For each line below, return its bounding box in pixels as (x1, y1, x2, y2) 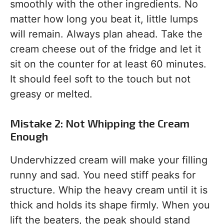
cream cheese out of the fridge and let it (10, 43, 201, 55)
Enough (10, 129, 48, 142)
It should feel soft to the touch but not (10, 73, 190, 85)
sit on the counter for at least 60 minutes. (10, 58, 206, 70)
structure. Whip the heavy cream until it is (10, 184, 207, 196)
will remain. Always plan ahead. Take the (10, 28, 202, 40)
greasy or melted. (10, 88, 92, 100)
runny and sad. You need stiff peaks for (10, 169, 195, 181)
